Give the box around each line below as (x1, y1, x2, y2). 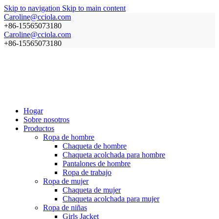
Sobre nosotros (23, 115, 69, 124)
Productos (23, 124, 54, 132)
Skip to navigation (4, 4, 62, 12)
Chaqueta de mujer (63, 186, 121, 194)
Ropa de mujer (43, 177, 88, 185)
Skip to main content (62, 4, 126, 12)
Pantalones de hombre (63, 159, 131, 168)
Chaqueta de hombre (63, 142, 127, 150)
